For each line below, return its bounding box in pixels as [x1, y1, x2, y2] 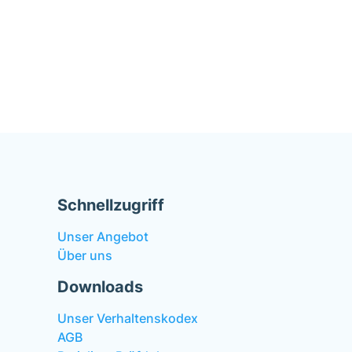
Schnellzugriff [57, 196, 164, 214]
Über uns [57, 247, 112, 263]
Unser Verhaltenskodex [57, 310, 198, 326]
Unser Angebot [57, 229, 148, 244]
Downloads [57, 277, 143, 296]
